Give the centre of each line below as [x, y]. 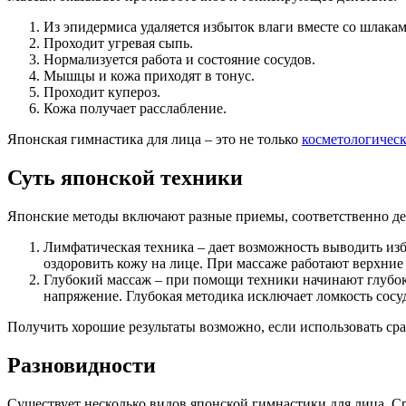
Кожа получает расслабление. [135, 109]
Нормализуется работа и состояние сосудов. [179, 60]
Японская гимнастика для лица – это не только [155, 140]
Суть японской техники [125, 178]
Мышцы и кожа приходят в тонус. [149, 76]
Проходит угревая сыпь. [118, 43]
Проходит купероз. [102, 92]
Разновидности [82, 366]
